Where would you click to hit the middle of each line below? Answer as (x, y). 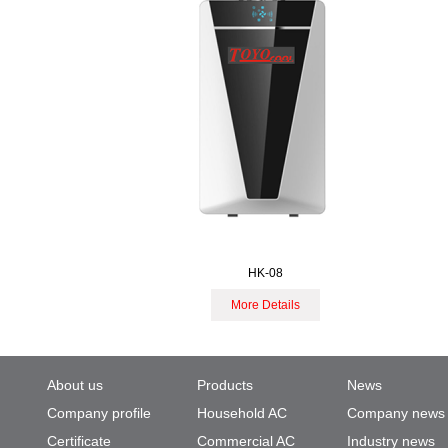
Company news (396, 413)
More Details (265, 305)
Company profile (99, 413)
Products (225, 385)
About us (75, 385)
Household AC (242, 413)
